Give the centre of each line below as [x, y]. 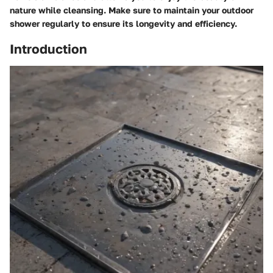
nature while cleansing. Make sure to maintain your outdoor [132, 10]
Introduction [48, 49]
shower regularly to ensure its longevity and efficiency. [123, 23]
